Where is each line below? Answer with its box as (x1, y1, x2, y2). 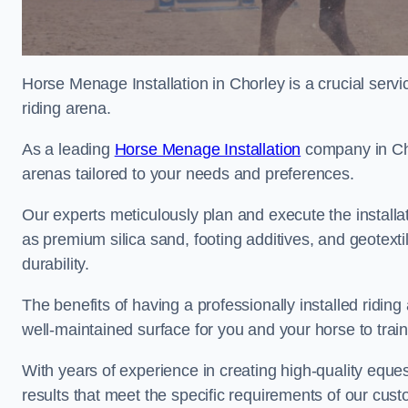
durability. (22, 255, 90, 273)
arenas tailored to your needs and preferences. (22, 165, 354, 183)
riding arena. (22, 99, 111, 117)
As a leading (22, 140, 115, 158)
